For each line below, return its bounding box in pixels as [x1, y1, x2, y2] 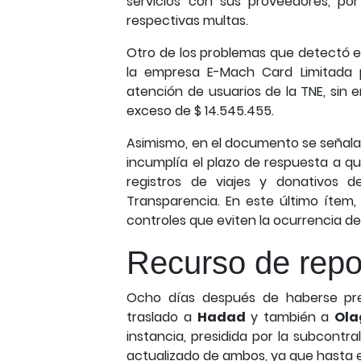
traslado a [127, 308, 197, 326]
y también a [245, 308, 335, 326]
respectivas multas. [127, 11, 249, 30]
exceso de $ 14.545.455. [127, 102, 275, 120]
